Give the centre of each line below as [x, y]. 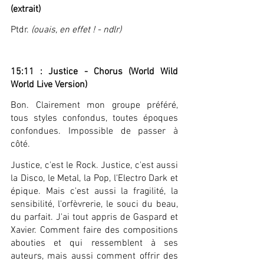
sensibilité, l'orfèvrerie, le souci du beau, [94, 204]
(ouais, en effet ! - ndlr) [76, 30]
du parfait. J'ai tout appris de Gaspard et [94, 217]
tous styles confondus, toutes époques [94, 119]
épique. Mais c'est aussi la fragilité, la [94, 191]
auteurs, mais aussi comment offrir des [94, 256]
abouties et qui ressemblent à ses [94, 243]
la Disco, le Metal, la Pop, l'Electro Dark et [94, 178]
